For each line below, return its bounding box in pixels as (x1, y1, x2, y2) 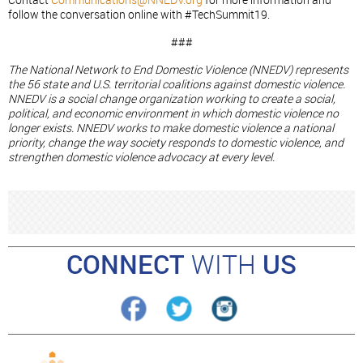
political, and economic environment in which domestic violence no (8, 107, 339, 121)
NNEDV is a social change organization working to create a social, (8, 92, 335, 106)
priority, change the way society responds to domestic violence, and (8, 136, 344, 150)
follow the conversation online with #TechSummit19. (8, 8, 270, 22)
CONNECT (66, 250, 191, 280)
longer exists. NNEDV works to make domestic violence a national (8, 122, 334, 135)
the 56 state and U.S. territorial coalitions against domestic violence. (8, 78, 345, 92)
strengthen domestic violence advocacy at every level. (8, 151, 275, 164)
